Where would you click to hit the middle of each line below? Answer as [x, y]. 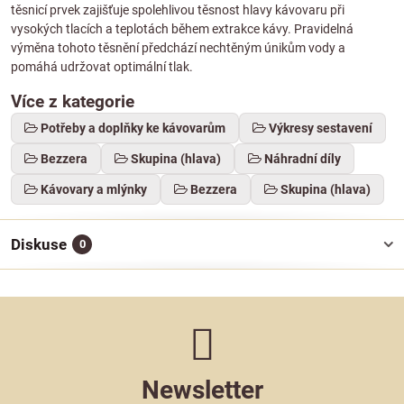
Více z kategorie [73, 101]
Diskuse [39, 244]
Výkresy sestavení [321, 128]
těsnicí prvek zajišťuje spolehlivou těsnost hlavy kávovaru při [178, 10]
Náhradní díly [303, 159]
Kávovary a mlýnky [94, 189]
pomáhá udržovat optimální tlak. [102, 67]
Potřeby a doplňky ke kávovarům [133, 128]
